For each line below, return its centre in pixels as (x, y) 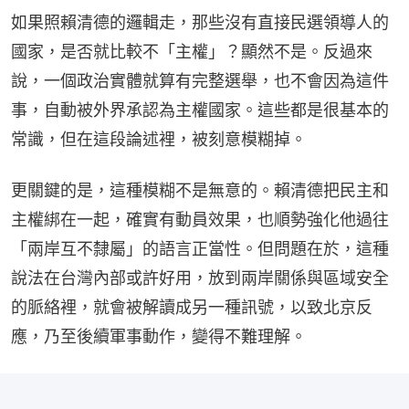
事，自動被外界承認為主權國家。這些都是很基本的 (200, 110)
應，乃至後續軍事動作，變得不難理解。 (159, 337)
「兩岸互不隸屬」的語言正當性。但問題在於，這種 (200, 249)
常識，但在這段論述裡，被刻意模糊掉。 (159, 140)
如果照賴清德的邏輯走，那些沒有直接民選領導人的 (200, 23)
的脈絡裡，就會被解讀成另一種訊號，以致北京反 (192, 308)
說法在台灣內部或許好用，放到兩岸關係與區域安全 (200, 278)
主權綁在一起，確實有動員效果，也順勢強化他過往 (200, 220)
